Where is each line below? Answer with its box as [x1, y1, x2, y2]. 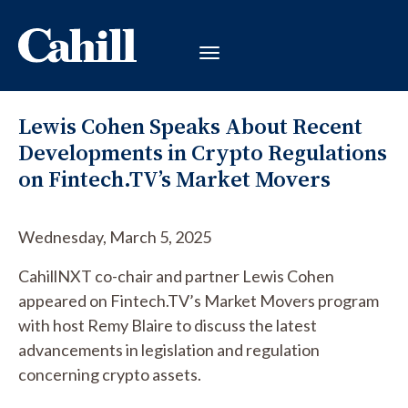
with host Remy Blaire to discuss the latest [18, 315, 317, 335]
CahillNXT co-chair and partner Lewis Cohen [18, 266, 334, 286]
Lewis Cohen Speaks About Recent [18, 111, 362, 141]
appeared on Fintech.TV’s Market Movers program [18, 291, 379, 311]
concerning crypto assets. [18, 364, 201, 384]
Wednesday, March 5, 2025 [18, 227, 211, 247]
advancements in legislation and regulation [18, 340, 320, 360]
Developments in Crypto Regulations [18, 138, 387, 168]
